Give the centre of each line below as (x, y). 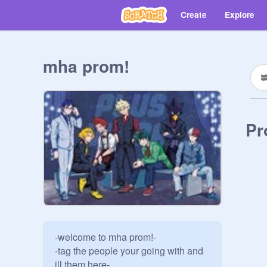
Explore (240, 15)
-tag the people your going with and (129, 251)
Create (194, 15)
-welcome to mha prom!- (105, 237)
